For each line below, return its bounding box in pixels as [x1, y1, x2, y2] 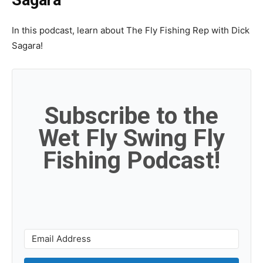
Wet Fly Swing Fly [38, 124, 225, 153]
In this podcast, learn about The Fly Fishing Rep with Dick [12, 24, 249, 36]
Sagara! [12, 39, 43, 51]
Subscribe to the [45, 102, 218, 130]
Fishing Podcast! [43, 146, 220, 175]
